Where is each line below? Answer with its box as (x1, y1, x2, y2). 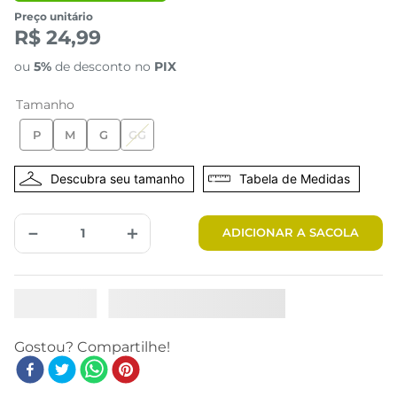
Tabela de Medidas (239, 170, 350, 186)
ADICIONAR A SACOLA (222, 225, 359, 240)
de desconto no (51, 58, 154, 74)
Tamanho (16, 96, 74, 113)
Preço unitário (14, 9, 93, 23)
